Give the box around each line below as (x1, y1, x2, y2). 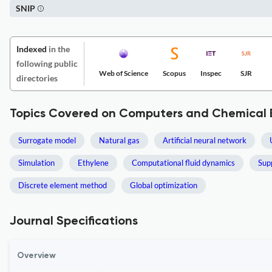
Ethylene (78, 158, 109, 168)
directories (16, 73, 58, 83)
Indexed (16, 44, 47, 54)
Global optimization (130, 180, 197, 190)
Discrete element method (18, 180, 107, 190)
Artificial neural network (163, 135, 246, 145)
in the (47, 44, 70, 54)
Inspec (200, 69, 222, 78)
